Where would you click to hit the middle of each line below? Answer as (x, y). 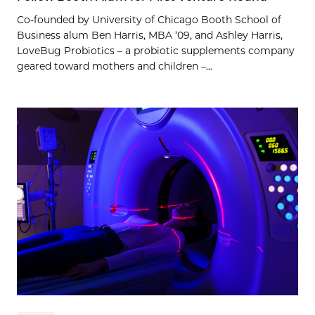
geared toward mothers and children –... (115, 66)
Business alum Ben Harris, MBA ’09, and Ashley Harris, (150, 36)
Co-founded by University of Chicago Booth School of (149, 20)
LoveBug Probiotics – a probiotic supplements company (156, 51)
